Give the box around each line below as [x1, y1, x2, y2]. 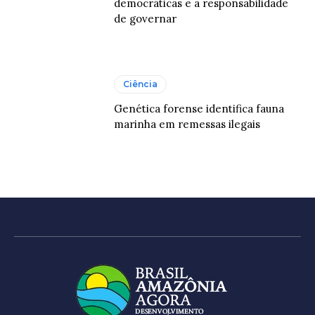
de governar [114, 11, 177, 25]
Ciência [123, 79, 158, 90]
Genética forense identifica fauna [114, 102, 285, 116]
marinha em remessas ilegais [114, 117, 264, 131]
